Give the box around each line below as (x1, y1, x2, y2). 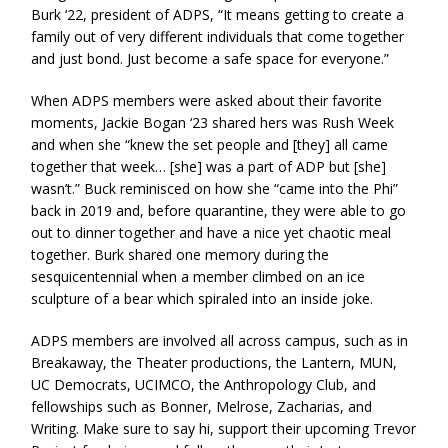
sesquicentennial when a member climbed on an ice (31, 267, 366, 287)
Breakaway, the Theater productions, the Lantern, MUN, (31, 353, 398, 373)
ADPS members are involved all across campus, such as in (31, 331, 409, 351)
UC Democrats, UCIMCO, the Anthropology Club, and (31, 375, 377, 395)
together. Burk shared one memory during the (31, 245, 330, 265)
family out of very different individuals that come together (31, 27, 405, 47)
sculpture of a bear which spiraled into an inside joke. (31, 289, 374, 309)
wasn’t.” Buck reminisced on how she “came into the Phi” (31, 179, 399, 199)
